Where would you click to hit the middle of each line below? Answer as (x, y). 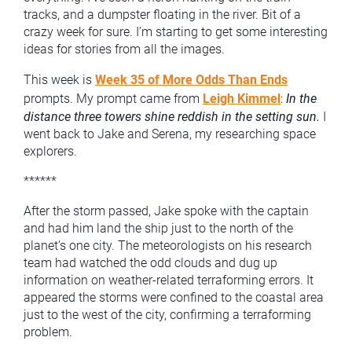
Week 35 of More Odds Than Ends (191, 80)
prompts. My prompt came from (113, 99)
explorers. (50, 151)
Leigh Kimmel (242, 99)
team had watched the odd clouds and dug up (150, 263)
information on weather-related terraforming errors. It (169, 280)
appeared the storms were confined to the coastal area (174, 297)
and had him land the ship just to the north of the (158, 228)
